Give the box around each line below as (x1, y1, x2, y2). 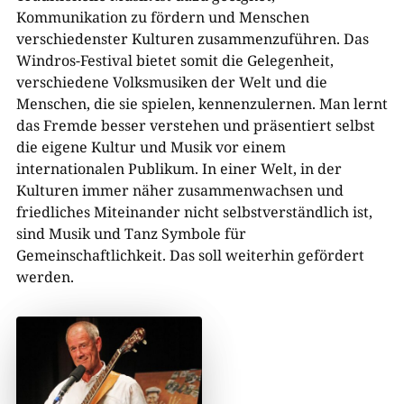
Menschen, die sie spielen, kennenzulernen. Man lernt (15, 94, 388, 115)
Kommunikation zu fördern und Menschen (15, 7, 309, 28)
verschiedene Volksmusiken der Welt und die (15, 72, 327, 93)
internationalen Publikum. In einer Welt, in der (15, 159, 342, 179)
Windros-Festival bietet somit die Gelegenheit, (15, 50, 334, 71)
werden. (15, 267, 74, 288)
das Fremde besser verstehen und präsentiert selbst (15, 115, 375, 136)
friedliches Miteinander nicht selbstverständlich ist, (15, 202, 372, 223)
